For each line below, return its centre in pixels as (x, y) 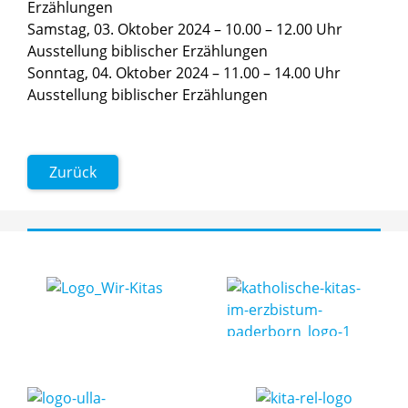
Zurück (73, 173)
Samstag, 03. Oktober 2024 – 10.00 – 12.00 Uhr (185, 30)
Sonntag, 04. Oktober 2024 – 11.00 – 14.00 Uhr (184, 73)
